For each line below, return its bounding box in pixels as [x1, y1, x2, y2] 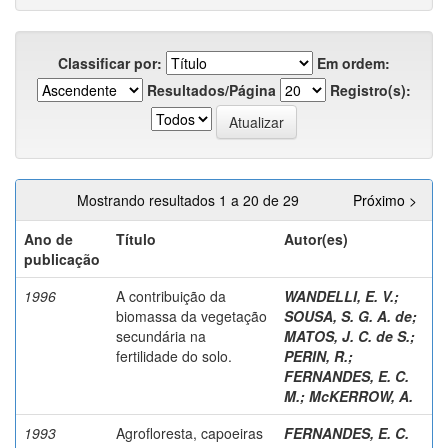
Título [116, 228, 156, 249]
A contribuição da [116, 285, 226, 306]
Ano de [24, 228, 73, 249]
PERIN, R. [284, 345, 348, 366]
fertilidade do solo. [116, 345, 232, 366]
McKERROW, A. [309, 385, 413, 406]
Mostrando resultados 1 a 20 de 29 [77, 189, 307, 210]
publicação [24, 248, 100, 269]
